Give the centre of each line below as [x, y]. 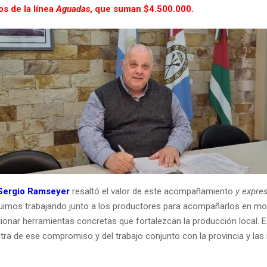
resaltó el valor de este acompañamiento [151, 192]
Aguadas [73, 9]
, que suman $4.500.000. [142, 9]
